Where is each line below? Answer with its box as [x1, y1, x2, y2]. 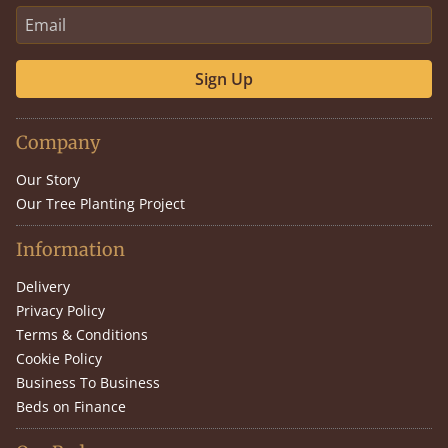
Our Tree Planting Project [16, 194, 185, 214]
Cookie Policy [16, 349, 102, 369]
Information [16, 238, 125, 262]
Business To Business [16, 373, 160, 393]
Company [16, 131, 100, 155]
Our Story [16, 170, 80, 190]
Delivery [16, 277, 70, 297]
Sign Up [195, 68, 253, 91]
